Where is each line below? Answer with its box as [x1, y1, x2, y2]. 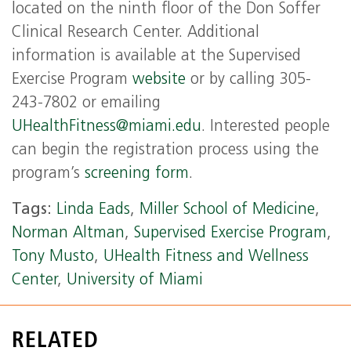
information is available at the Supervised [12, 49, 301, 64]
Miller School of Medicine [139, 202, 315, 218]
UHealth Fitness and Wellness [103, 249, 309, 265]
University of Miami [67, 273, 203, 288]
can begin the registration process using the [12, 143, 319, 158]
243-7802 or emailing [12, 96, 161, 111]
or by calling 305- [186, 72, 311, 88]
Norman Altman [12, 226, 125, 241]
